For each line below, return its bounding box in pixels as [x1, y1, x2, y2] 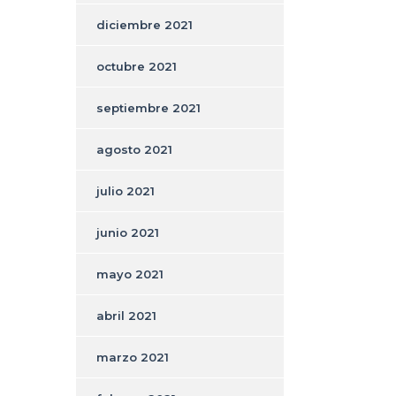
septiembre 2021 [96, 100, 201, 115]
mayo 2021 [96, 266, 164, 281]
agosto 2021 [96, 141, 172, 156]
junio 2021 [96, 225, 159, 240]
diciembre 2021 [96, 17, 193, 32]
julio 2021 [96, 183, 155, 198]
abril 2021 [96, 308, 156, 323]
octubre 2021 [96, 58, 177, 73]
